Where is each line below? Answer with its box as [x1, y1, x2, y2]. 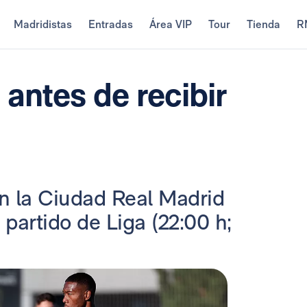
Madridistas [13, 18, 72, 31]
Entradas [88, 18, 133, 31]
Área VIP [149, 18, 192, 31]
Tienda [246, 18, 280, 31]
